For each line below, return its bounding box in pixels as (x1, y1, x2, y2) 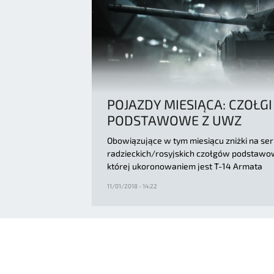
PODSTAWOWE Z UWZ (107, 111, 242, 128)
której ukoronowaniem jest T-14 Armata (107, 160, 262, 171)
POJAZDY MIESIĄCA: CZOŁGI (107, 95, 272, 112)
